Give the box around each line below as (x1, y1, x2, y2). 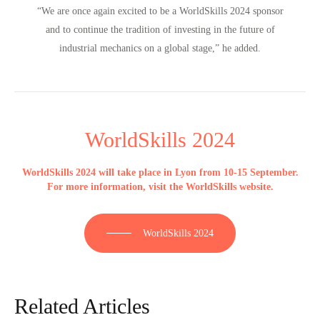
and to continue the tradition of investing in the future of (45, 23, 275, 35)
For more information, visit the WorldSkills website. (46, 180, 274, 192)
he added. (219, 41, 261, 54)
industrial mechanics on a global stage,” (59, 41, 219, 54)
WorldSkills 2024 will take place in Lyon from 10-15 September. (21, 166, 299, 178)
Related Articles (14, 294, 150, 319)
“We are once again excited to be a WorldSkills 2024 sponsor (36, 4, 284, 16)
